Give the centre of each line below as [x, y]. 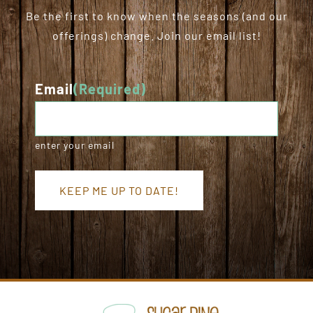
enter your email [75, 145]
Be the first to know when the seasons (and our [156, 15]
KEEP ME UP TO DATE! [119, 190]
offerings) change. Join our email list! [156, 35]
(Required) [110, 88]
